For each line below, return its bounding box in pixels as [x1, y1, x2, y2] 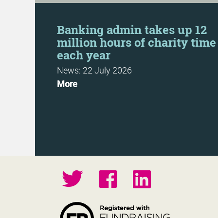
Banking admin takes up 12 [57, 22, 207, 37]
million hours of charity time [57, 35, 216, 50]
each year [57, 47, 110, 63]
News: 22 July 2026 [57, 65, 132, 75]
